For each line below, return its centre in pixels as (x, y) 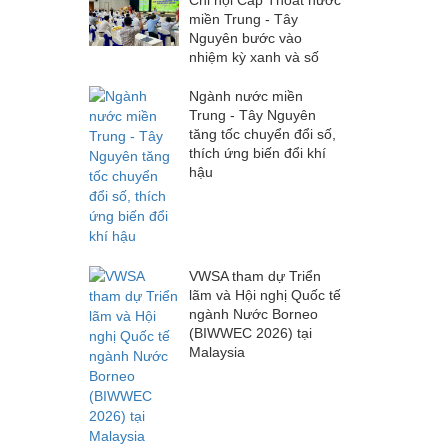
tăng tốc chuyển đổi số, (262, 133)
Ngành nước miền (245, 95)
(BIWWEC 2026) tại (250, 332)
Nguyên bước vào (245, 37)
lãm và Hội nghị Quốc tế (264, 294)
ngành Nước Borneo (253, 313)
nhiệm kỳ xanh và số (253, 56)
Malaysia (216, 351)
